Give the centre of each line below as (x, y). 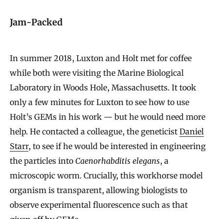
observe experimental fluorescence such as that (99, 205)
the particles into (43, 161)
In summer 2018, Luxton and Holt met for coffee (101, 58)
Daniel (192, 131)
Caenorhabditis (103, 161)
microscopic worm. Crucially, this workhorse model (106, 175)
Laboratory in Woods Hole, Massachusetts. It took (103, 87)
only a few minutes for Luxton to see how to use (99, 102)
